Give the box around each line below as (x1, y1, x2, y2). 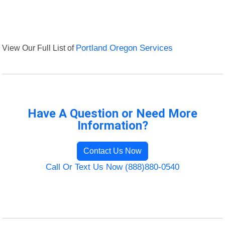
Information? (77, 119, 148, 133)
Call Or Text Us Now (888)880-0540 (46, 162, 179, 172)
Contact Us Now (83, 147, 142, 156)
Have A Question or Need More (28, 106, 197, 121)
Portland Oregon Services (76, 43, 173, 53)
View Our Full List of (2, 43, 76, 53)
